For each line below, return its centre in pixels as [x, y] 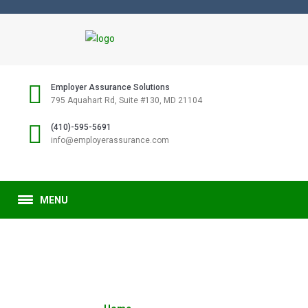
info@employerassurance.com [110, 140]
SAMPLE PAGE [154, 287]
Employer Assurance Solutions [110, 87]
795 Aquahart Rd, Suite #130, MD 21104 [126, 100]
